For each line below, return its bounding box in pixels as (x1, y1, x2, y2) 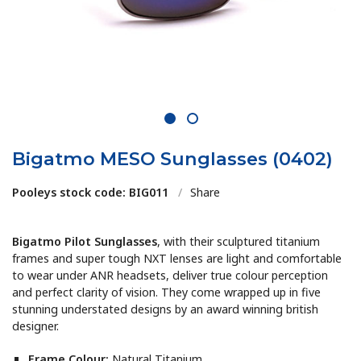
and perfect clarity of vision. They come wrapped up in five (12, 284, 322, 301)
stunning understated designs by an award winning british (12, 301, 319, 317)
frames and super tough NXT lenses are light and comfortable (12, 251, 342, 267)
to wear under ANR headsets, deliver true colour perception (12, 268, 329, 284)
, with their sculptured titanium (157, 234, 321, 250)
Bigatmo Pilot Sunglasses (12, 234, 158, 250)
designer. (12, 318, 60, 334)
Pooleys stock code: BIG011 (12, 185, 169, 201)
